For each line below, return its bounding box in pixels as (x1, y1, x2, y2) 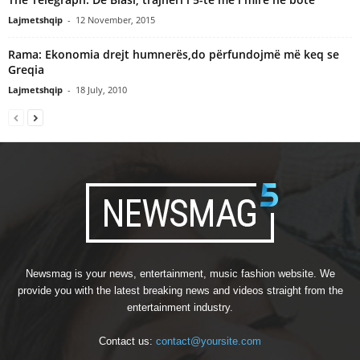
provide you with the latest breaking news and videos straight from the (17, 284, 343, 297)
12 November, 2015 (76, 13, 155, 26)
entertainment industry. (127, 301, 233, 313)
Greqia (8, 61, 44, 77)
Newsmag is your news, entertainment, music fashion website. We (25, 267, 335, 280)
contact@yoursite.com (156, 334, 261, 347)
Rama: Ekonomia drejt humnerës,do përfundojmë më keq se (8, 46, 339, 62)
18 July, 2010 (76, 83, 127, 96)
